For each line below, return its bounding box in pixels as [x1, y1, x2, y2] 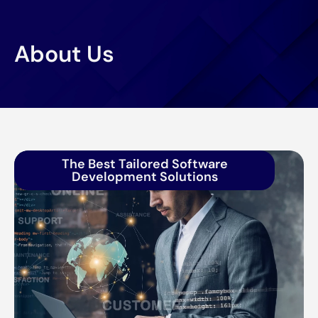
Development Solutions [71, 168, 218, 185]
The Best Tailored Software [61, 155, 228, 172]
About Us [14, 39, 114, 69]
